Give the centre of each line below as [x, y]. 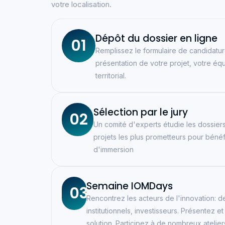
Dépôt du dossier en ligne [156, 38]
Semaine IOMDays [129, 186]
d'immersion [114, 149]
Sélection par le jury [141, 112]
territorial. [110, 75]
